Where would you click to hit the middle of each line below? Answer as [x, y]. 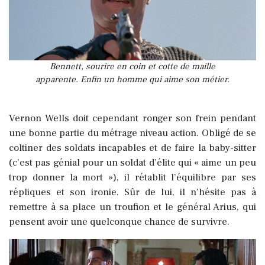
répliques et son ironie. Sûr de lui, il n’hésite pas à [132, 193]
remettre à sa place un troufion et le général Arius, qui [132, 207]
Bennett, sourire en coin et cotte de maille [132, 67]
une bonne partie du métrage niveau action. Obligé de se [132, 133]
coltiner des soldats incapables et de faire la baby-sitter [132, 148]
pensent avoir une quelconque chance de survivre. [119, 222]
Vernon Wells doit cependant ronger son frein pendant [132, 119]
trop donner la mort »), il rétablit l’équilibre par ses [132, 178]
